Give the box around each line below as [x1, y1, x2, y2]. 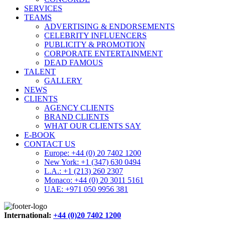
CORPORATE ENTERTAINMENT [44, 49, 163, 58]
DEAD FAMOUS [44, 58, 103, 67]
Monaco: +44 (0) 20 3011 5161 [44, 176, 144, 185]
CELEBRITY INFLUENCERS [44, 31, 147, 40]
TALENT [24, 67, 56, 76]
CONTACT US [24, 140, 75, 149]
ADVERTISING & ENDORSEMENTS [44, 22, 175, 31]
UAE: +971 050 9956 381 [44, 185, 128, 194]
